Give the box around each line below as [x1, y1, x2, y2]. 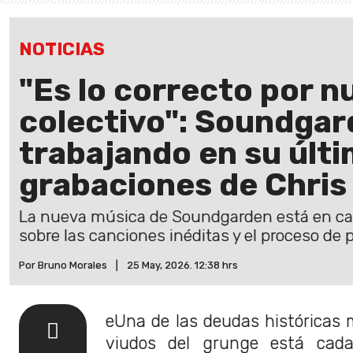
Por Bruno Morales [19, 259, 107, 271]
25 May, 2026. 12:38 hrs [127, 259, 238, 271]
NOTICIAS [19, 39, 105, 60]
